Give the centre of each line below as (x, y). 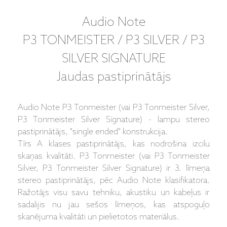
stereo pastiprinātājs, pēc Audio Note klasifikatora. (113, 181)
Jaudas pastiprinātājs (113, 78)
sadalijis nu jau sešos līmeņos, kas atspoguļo (113, 205)
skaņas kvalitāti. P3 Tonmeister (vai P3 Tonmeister (113, 157)
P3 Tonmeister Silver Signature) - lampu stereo (113, 120)
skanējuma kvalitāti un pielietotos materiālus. (98, 217)
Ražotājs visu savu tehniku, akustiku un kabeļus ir (113, 193)
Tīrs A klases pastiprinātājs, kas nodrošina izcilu (113, 144)
